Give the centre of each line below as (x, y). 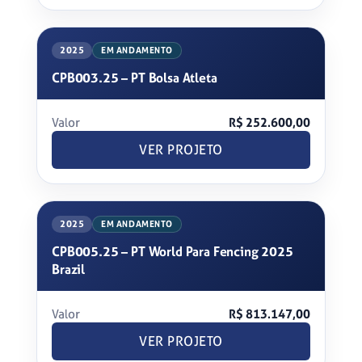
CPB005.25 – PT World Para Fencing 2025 (173, 252)
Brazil (69, 269)
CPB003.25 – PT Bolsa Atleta (135, 78)
